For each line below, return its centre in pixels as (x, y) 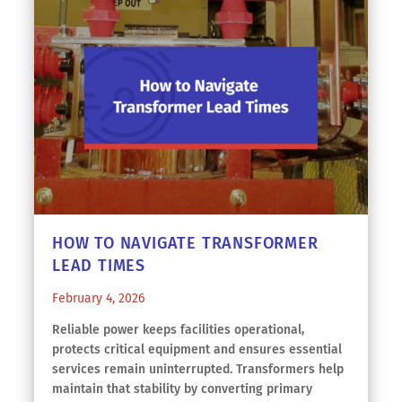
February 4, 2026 (98, 298)
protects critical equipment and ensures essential (197, 350)
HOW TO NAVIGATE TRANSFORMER (185, 243)
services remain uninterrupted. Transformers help (198, 369)
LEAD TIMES (99, 266)
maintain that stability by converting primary (182, 389)
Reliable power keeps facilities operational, (178, 330)
